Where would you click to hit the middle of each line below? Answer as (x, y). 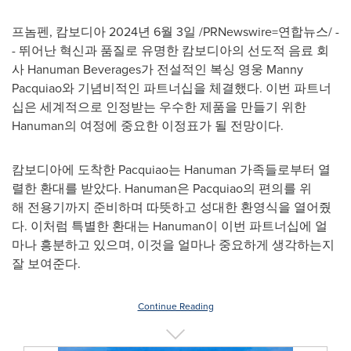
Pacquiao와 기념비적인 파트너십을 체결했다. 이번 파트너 (172, 88)
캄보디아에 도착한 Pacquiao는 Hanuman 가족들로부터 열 (171, 169)
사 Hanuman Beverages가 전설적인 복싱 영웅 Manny (157, 69)
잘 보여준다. (46, 263)
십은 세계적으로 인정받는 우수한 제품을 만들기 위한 (159, 107)
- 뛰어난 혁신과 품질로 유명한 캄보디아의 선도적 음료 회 (170, 50)
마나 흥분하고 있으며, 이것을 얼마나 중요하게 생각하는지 (173, 244)
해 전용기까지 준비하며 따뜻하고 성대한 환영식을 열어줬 (172, 207)
